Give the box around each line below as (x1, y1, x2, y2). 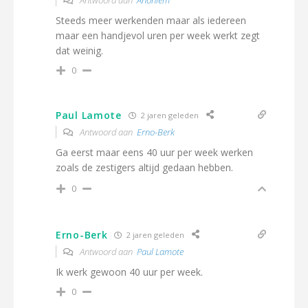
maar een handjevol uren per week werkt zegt (56, 29, 260, 42)
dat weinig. (56, 44, 103, 57)
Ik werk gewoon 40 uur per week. (56, 265, 203, 278)
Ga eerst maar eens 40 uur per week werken (56, 146, 253, 159)
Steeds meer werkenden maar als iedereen (56, 14, 246, 27)
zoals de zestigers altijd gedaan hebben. (56, 161, 233, 174)
